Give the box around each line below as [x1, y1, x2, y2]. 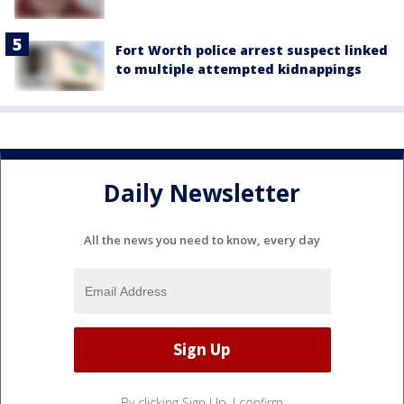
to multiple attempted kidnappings [115, 60, 362, 78]
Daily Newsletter [104, 177, 300, 210]
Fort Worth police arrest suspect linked [115, 41, 388, 59]
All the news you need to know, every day [84, 231, 320, 248]
